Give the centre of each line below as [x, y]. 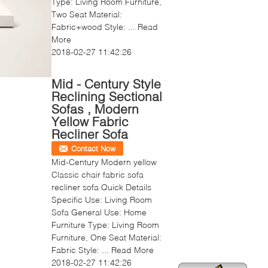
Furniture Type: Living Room [105, 225]
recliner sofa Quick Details [101, 187]
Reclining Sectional [107, 96]
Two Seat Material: [87, 14]
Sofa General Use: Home [99, 212]
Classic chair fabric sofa [98, 174]
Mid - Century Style [106, 83]
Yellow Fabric [90, 121]
